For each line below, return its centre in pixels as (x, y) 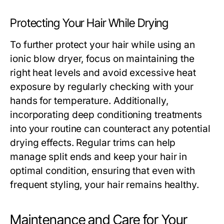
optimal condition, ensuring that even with (103, 171)
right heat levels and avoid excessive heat (103, 73)
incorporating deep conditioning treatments (106, 115)
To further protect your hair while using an (102, 45)
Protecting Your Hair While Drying (89, 23)
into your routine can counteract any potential (110, 129)
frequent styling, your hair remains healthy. (104, 185)
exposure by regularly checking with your (102, 87)
